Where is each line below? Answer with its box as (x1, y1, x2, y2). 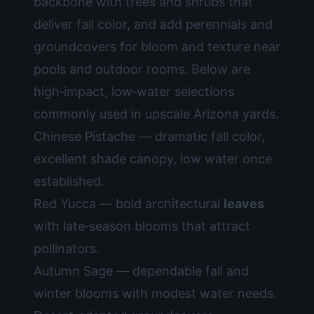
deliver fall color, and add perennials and (34, 17, 273, 32)
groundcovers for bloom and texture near (34, 39, 280, 54)
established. (34, 174, 104, 189)
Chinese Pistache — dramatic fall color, (34, 129, 265, 144)
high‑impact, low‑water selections (34, 84, 234, 99)
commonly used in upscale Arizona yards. (34, 107, 279, 121)
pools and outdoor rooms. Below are (34, 62, 250, 76)
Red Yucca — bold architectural (34, 196, 224, 211)
